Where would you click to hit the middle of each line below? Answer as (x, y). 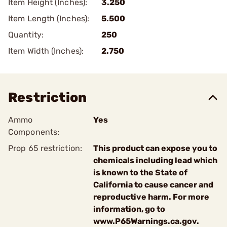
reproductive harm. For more (151, 197)
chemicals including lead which (155, 160)
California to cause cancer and (153, 185)
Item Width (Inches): (46, 51)
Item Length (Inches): (49, 18)
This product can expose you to (155, 148)
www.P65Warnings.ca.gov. (146, 221)
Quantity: (26, 35)
